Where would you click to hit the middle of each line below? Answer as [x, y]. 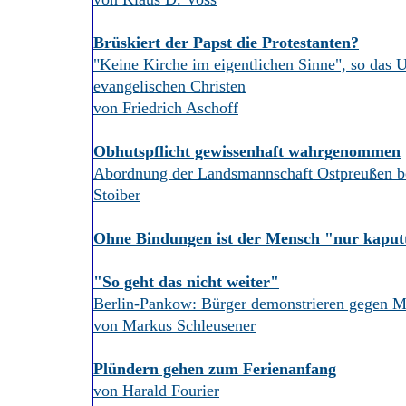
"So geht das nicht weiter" [186, 282]
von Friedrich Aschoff [166, 108]
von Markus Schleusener [174, 325]
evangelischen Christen [169, 86]
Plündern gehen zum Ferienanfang [215, 369]
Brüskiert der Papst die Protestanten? [226, 43]
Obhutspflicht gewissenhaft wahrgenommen [247, 151]
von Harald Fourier [156, 391]
